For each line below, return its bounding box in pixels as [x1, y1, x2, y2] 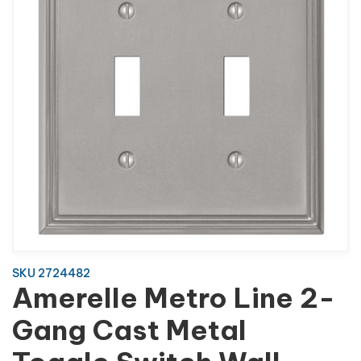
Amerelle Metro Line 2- [12, 280, 335, 315]
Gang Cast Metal [12, 313, 247, 347]
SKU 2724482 [12, 266, 90, 280]
